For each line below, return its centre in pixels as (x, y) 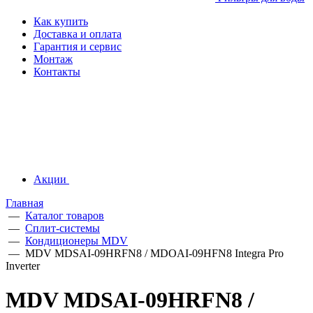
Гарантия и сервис (78, 46)
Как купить (61, 21)
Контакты (57, 72)
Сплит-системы (63, 228)
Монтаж (53, 59)
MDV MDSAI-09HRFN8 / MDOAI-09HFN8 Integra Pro (154, 253)
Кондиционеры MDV (77, 241)
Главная (24, 203)
